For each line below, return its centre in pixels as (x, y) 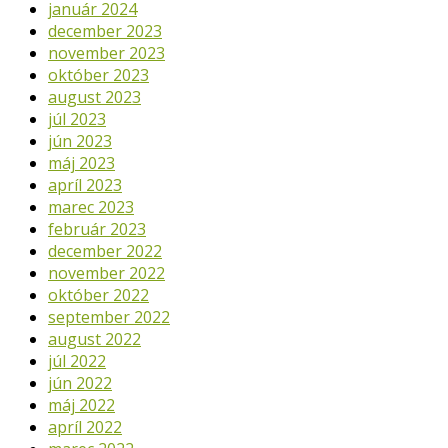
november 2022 (106, 272)
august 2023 (94, 96)
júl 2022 (77, 360)
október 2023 (98, 74)
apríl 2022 (85, 426)
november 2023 (106, 52)
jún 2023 (80, 140)
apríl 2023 (85, 184)
